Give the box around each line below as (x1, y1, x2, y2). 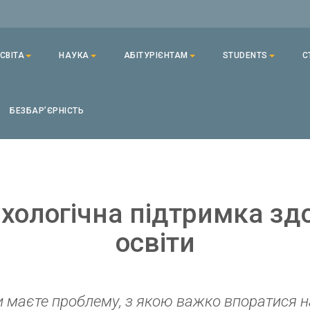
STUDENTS (222, 51, 268, 60)
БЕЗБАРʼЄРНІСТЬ (10, 106, 84, 116)
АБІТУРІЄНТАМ (123, 51, 188, 60)
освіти (115, 227, 195, 259)
